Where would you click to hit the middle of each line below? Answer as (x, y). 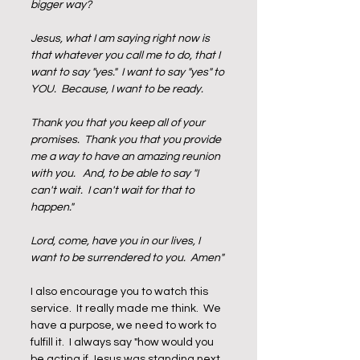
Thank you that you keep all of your (119, 123)
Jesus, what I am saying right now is (121, 39)
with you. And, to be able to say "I (116, 174)
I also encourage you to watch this (121, 292)
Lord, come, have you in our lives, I (117, 241)
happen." (54, 207)
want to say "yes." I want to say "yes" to (129, 72)
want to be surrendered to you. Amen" (127, 258)
